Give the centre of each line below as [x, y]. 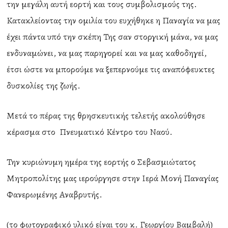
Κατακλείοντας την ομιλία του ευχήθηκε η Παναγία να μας [114, 20]
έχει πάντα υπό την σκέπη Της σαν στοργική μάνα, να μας [113, 37]
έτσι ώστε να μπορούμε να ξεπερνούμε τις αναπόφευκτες [111, 69]
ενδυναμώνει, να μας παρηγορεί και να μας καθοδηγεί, [107, 53]
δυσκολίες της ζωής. [44, 85]
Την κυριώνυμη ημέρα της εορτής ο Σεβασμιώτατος [102, 162]
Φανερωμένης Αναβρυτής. [55, 194]
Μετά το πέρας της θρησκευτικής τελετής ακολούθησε [106, 116]
